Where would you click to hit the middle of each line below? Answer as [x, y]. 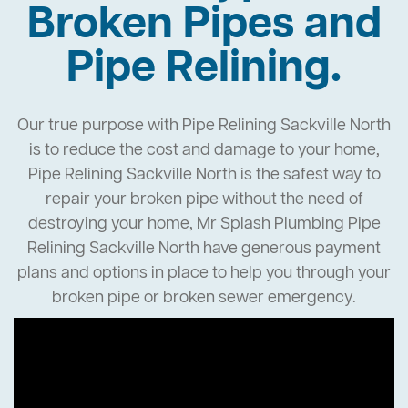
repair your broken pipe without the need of [204, 200]
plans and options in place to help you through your [204, 274]
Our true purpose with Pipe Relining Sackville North [204, 126]
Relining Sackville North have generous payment [204, 249]
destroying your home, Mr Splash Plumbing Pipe [204, 224]
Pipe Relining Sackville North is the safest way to [204, 175]
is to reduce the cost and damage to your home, [204, 151]
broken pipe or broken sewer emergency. [204, 298]
